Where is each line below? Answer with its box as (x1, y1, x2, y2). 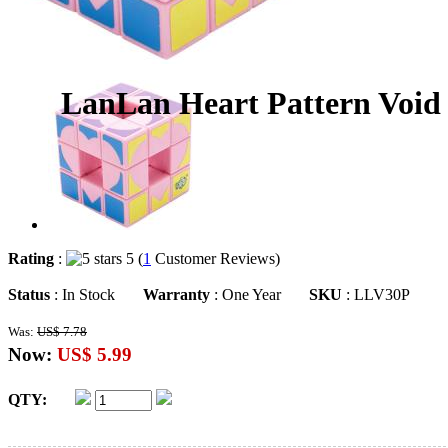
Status (8, 286, 50, 303)
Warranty (143, 286, 210, 303)
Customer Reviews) (151, 250, 292, 267)
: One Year (210, 286, 309, 303)
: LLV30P (342, 286, 410, 303)
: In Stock (50, 286, 143, 303)
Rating (8, 250, 54, 267)
